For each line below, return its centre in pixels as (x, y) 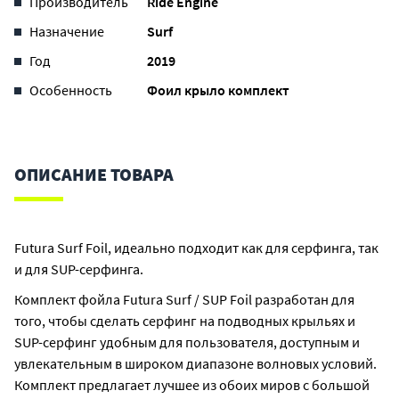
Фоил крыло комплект (218, 90)
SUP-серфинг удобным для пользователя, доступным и (187, 342)
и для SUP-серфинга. (79, 269)
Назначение (67, 31)
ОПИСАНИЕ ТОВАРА (94, 174)
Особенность (71, 90)
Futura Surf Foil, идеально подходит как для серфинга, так (196, 248)
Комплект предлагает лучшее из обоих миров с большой (192, 385)
